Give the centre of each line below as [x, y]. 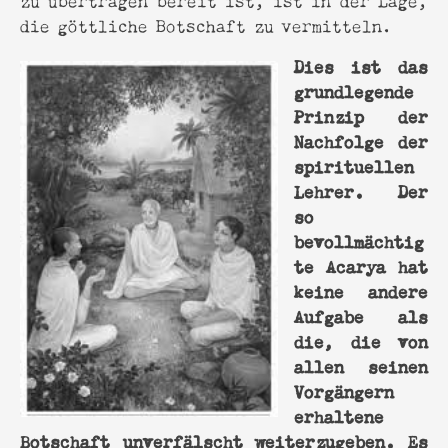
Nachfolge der [361, 139]
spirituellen [354, 164]
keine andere [361, 289]
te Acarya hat [361, 264]
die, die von [361, 339]
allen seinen [361, 364]
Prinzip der [361, 114]
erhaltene [339, 414]
